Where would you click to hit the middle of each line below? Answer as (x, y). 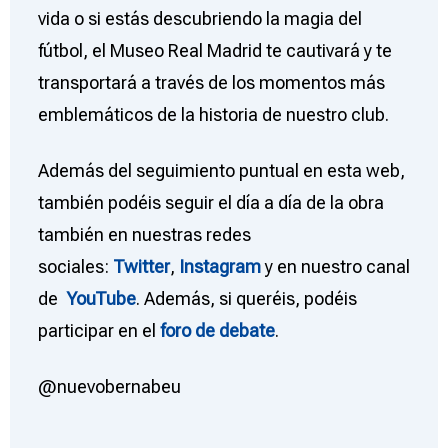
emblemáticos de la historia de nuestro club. (213, 115)
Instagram (219, 267)
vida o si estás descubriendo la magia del (199, 19)
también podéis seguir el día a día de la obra (210, 203)
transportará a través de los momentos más (211, 83)
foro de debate (217, 331)
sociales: (75, 267)
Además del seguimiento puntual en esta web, (221, 171)
